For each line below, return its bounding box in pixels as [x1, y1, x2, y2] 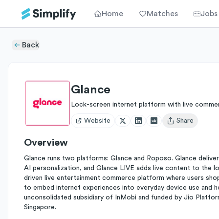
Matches [147, 10, 178, 18]
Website [84, 117, 110, 124]
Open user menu [166, 121, 217, 129]
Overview [24, 138, 68, 148]
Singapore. [24, 204, 56, 211]
